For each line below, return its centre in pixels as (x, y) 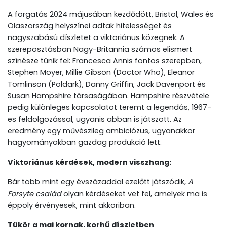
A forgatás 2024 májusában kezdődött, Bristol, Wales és (111, 14)
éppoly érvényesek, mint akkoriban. (72, 205)
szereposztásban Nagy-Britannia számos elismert (100, 49)
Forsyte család (34, 194)
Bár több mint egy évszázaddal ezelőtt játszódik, (98, 182)
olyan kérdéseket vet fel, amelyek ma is (134, 194)
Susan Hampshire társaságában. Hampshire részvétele (108, 96)
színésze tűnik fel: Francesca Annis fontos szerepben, (105, 61)
